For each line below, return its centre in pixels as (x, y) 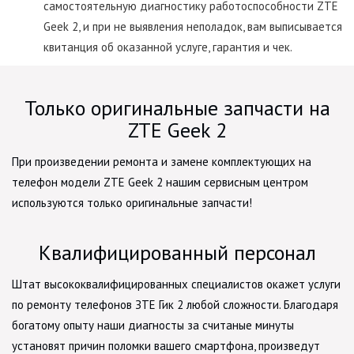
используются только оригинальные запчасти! (132, 202)
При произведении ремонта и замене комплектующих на (162, 161)
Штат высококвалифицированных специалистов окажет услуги (176, 284)
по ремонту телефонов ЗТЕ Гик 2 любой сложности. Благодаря (175, 304)
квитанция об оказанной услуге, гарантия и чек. (168, 47)
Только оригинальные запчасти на (177, 107)
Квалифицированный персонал (177, 252)
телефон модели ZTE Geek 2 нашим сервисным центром (160, 182)
